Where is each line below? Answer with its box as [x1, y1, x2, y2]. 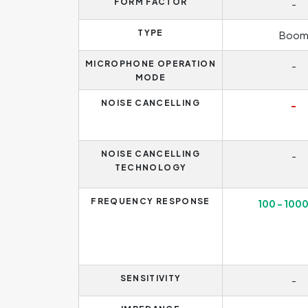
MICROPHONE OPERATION [85, 58, 217, 69]
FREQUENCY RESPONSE [91, 196, 210, 206]
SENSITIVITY [120, 273, 181, 283]
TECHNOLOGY [114, 162, 187, 173]
